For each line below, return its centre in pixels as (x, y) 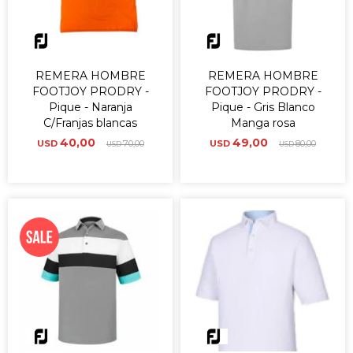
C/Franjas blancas (90, 123)
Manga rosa (263, 123)
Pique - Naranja (90, 107)
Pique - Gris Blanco (263, 107)
